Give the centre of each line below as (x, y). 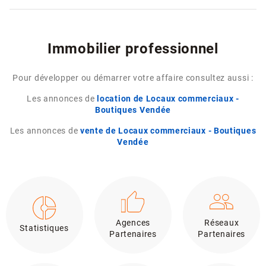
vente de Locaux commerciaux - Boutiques (168, 131)
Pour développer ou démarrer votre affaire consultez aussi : (133, 78)
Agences (133, 223)
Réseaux (222, 223)
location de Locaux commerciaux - (168, 99)
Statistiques (44, 229)
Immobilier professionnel (133, 49)
